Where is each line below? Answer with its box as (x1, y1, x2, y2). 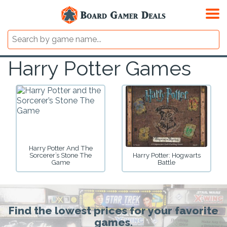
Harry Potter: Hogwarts (132, 151, 201, 159)
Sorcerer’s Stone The (29, 151, 92, 159)
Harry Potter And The (28, 144, 93, 152)
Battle (158, 158, 175, 166)
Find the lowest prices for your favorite (9, 204, 218, 217)
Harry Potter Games (8, 56, 191, 80)
